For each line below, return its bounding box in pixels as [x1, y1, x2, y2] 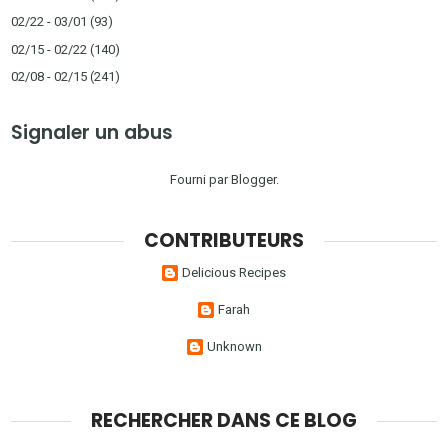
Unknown [206, 338, 262, 354]
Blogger [230, 171, 276, 187]
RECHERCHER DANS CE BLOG [91, 407, 357, 435]
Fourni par [169, 171, 231, 187]
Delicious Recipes [182, 264, 286, 280]
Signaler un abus [11, 118, 174, 146]
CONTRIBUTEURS [144, 226, 304, 254]
